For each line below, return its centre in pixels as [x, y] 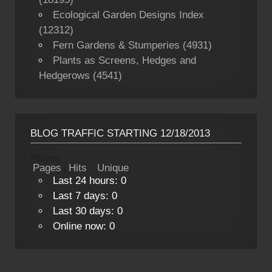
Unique [113, 168]
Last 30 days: [85, 211]
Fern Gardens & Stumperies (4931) [132, 45]
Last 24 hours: [87, 180]
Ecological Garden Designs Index [128, 15]
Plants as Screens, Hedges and [124, 60]
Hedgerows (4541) [80, 75]
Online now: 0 [83, 226]
